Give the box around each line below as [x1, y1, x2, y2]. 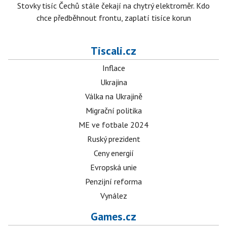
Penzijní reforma [85, 176, 142, 187]
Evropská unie [90, 162, 137, 173]
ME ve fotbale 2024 [79, 120, 148, 130]
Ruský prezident [87, 134, 140, 144]
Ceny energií [93, 148, 134, 159]
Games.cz [91, 209, 136, 224]
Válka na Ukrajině [85, 91, 142, 102]
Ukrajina [100, 77, 127, 88]
